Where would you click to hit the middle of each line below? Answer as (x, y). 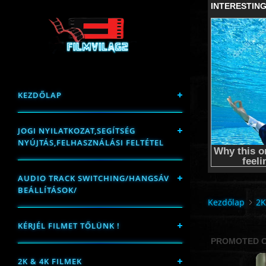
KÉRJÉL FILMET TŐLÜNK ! (69, 226)
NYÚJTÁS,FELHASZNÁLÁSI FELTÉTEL (91, 142)
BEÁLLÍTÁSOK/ (47, 190)
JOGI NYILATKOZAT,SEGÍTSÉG (77, 131)
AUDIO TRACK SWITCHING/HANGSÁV (94, 178)
